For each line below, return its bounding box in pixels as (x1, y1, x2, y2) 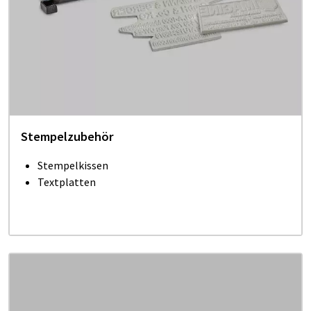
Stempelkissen (37, 158, 108, 172)
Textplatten (37, 174, 96, 189)
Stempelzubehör (21, 128, 114, 144)
